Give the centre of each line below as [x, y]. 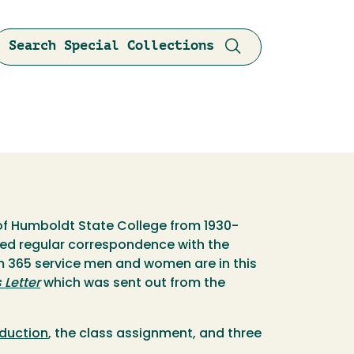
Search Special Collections [111, 45]
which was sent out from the [133, 283]
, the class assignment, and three [155, 334]
